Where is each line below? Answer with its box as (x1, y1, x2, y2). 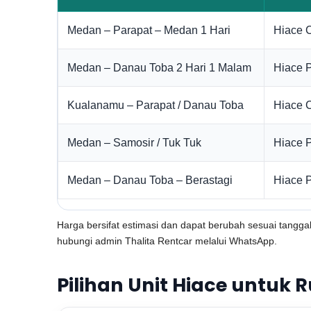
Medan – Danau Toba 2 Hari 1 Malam (67, 62, 251, 74)
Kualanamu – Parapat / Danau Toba (67, 99, 244, 111)
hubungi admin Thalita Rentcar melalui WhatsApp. (57, 235, 277, 246)
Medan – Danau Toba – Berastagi (67, 174, 233, 186)
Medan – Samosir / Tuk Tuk (67, 137, 201, 149)
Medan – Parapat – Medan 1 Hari (67, 24, 230, 36)
